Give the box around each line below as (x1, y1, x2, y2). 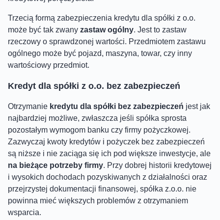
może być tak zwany (8, 25, 80, 34)
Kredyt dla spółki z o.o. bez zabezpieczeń (8, 81, 180, 91)
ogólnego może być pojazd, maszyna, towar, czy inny (8, 49, 192, 57)
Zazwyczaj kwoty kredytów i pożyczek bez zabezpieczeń (8, 137, 205, 146)
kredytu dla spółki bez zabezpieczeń (48, 102, 186, 110)
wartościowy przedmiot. (8, 60, 89, 69)
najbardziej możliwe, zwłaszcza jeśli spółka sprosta (8, 113, 187, 122)
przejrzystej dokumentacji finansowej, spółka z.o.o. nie (8, 184, 196, 193)
